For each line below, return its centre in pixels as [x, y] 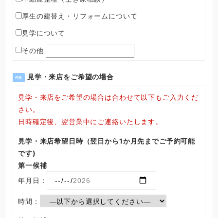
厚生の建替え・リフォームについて [80, 16]
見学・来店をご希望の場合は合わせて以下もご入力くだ [109, 97]
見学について [44, 33]
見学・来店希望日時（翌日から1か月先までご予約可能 [107, 141]
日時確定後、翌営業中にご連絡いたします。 [90, 121]
